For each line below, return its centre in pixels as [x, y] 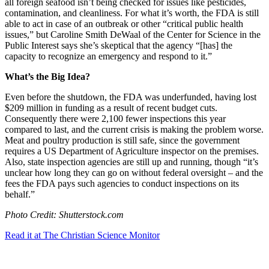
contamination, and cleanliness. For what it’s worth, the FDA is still [132, 13]
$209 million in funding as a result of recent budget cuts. [111, 108]
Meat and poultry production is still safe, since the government [122, 141]
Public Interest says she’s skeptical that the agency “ [102, 46]
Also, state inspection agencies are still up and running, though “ [126, 162]
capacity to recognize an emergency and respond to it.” [108, 56]
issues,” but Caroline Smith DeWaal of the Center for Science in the [133, 35]
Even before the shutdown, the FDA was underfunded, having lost [131, 97]
